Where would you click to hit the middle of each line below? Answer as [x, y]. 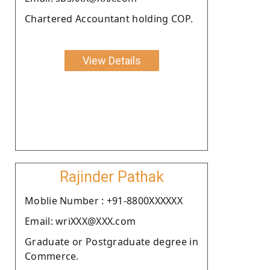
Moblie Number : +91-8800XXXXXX [104, 200]
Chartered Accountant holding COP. [109, 18]
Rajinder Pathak [111, 177]
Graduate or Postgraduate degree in [111, 241]
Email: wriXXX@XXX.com [80, 221]
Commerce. [52, 256]
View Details [111, 60]
